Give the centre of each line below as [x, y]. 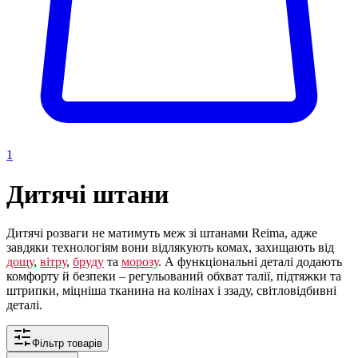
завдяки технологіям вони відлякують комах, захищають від [170, 248]
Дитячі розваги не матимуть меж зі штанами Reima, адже [162, 233]
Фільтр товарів [67, 344]
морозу [140, 262]
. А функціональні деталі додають [250, 262]
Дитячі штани [88, 194]
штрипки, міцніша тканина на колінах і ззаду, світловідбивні [171, 291]
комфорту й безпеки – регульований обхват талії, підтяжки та [174, 276]
